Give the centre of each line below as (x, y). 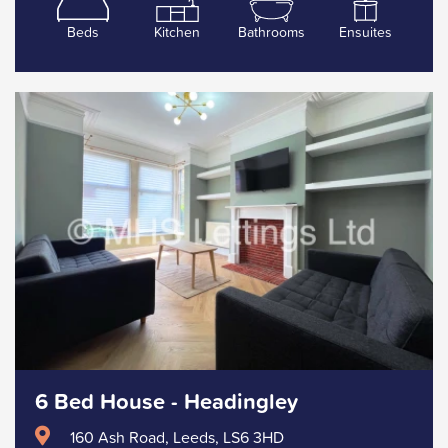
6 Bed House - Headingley (166, 401)
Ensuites (365, 31)
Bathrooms (271, 31)
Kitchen (177, 31)
